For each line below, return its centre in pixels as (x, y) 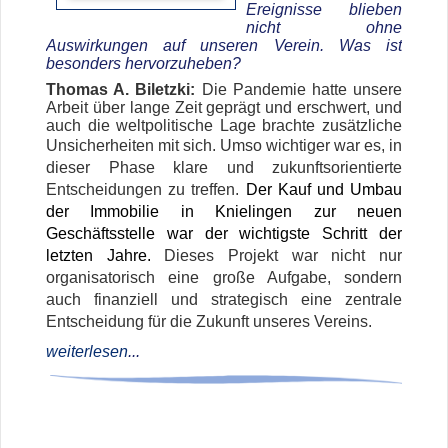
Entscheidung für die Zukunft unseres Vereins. (209, 322)
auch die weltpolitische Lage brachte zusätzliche (224, 126)
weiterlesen (87, 352)
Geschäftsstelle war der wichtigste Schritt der (224, 234)
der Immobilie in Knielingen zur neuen (224, 212)
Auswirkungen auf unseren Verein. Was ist (224, 46)
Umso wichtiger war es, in (311, 146)
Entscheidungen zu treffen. (146, 190)
